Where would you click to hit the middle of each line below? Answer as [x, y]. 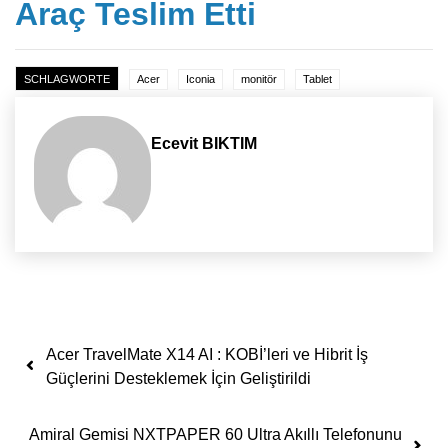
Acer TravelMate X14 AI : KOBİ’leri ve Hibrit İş [207, 355]
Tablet [317, 78]
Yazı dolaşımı [127, 350]
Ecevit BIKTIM [204, 143]
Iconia [200, 78]
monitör [259, 78]
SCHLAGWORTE [67, 78]
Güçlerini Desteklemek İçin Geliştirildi [178, 379]
